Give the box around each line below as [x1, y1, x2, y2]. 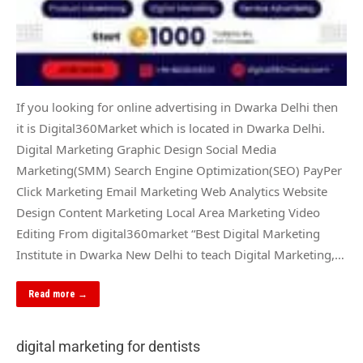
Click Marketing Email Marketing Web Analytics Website [16, 183, 327, 199]
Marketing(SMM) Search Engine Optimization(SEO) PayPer [16, 162, 342, 178]
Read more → [28, 288, 88, 300]
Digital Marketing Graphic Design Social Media [16, 141, 276, 157]
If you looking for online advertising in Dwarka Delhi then [16, 99, 338, 115]
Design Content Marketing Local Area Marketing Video [16, 204, 320, 220]
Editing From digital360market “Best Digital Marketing [16, 225, 320, 241]
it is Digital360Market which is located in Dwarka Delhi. [16, 120, 325, 136]
